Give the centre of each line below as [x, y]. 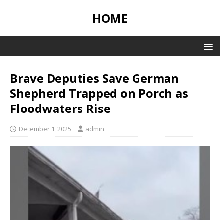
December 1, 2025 [45, 129]
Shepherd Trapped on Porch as [99, 93]
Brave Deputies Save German [94, 78]
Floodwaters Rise [60, 108]
